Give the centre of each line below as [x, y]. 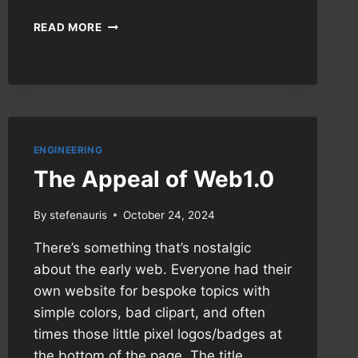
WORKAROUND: [147, 24]
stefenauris [78, 215]
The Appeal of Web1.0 [153, 179]
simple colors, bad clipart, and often [149, 312]
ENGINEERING [68, 150]
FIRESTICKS [135, 107]
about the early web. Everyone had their [162, 269]
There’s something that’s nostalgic [142, 247]
